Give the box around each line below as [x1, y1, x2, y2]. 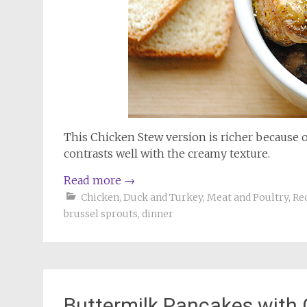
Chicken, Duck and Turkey [81, 191, 203, 204]
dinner [142, 208, 173, 220]
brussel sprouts [64, 208, 138, 220]
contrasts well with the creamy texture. [64, 147, 270, 160]
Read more [64, 173, 124, 187]
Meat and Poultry [207, 191, 288, 204]
